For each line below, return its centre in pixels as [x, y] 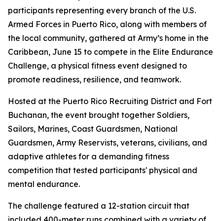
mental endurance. [44, 184]
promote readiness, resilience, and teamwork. [94, 79]
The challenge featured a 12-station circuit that [99, 206]
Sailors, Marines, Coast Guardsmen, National [93, 129]
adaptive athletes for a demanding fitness [89, 156]
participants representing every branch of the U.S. [102, 10]
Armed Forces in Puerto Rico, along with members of [107, 24]
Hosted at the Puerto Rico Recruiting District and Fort [110, 101]
